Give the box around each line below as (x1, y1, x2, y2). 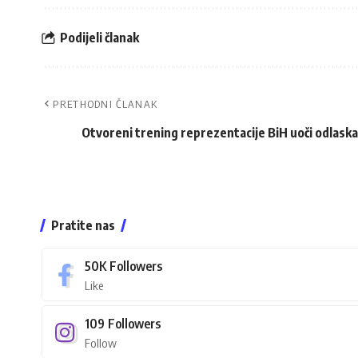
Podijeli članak (60, 29, 139, 46)
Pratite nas (51, 217, 115, 234)
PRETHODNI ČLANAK (53, 97, 158, 111)
